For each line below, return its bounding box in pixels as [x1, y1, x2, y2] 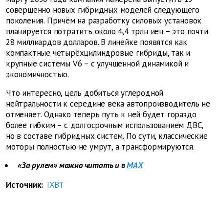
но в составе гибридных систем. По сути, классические [6, 131, 208, 142]
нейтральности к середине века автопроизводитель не [6, 98, 211, 109]
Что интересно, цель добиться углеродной [6, 88, 164, 99]
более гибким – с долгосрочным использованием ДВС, [6, 120, 203, 131]
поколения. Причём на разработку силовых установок [6, 15, 202, 26]
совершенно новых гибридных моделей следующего [6, 4, 199, 16]
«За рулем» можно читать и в [18, 160, 125, 171]
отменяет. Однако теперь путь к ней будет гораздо [6, 109, 197, 120]
